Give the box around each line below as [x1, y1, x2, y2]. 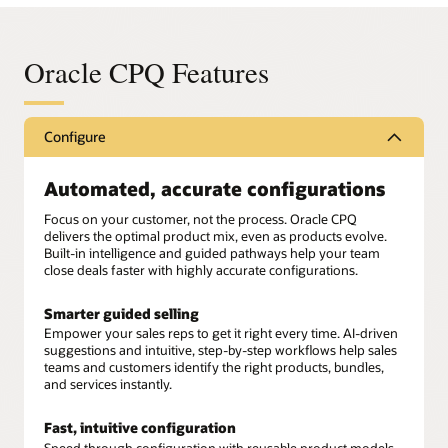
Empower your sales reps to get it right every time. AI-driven [44, 325, 398, 342]
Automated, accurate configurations [44, 175, 385, 201]
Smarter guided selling [44, 303, 199, 323]
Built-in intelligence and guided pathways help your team [44, 245, 380, 262]
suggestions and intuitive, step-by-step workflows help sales [44, 342, 397, 359]
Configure [44, 127, 106, 147]
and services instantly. [44, 376, 172, 393]
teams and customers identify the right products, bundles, [44, 359, 384, 376]
